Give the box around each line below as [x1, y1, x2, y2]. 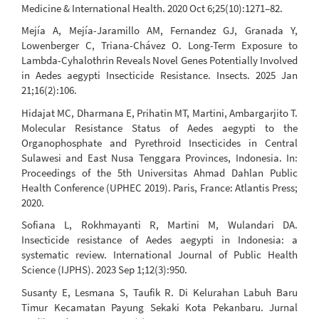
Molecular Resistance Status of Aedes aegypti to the [21, 120, 298, 135]
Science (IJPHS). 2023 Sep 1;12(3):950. [21, 263, 187, 277]
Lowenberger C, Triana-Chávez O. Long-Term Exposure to [21, 38, 298, 53]
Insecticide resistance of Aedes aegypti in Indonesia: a [21, 233, 298, 247]
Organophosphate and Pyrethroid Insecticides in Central [21, 135, 298, 150]
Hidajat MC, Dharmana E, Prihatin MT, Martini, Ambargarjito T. [21, 105, 298, 120]
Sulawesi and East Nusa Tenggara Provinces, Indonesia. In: [21, 150, 298, 164]
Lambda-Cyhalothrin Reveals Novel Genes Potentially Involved [21, 53, 298, 68]
